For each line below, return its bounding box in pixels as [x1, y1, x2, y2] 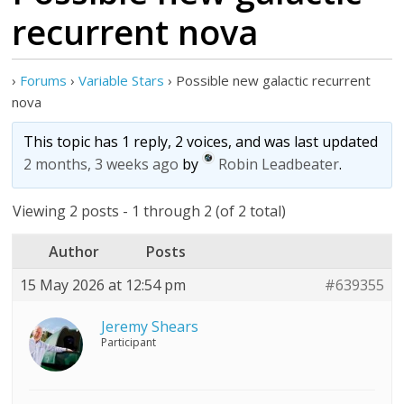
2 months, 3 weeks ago [23, 154, 179, 175]
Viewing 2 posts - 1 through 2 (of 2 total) [13, 201, 287, 221]
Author [49, 242, 100, 262]
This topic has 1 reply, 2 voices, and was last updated [23, 132, 379, 151]
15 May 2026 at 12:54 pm [20, 275, 187, 295]
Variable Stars [78, 71, 165, 89]
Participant [101, 335, 157, 350]
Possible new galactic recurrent [176, 71, 372, 89]
